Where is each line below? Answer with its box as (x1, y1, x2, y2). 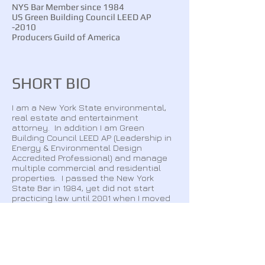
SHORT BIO (12, 74, 94, 92)
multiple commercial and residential (12, 163, 161, 173)
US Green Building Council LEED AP (12, 12, 151, 22)
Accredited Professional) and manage (12, 153, 167, 163)
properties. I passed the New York (12, 173, 154, 183)
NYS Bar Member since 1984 (12, 2, 126, 12)
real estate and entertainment (12, 112, 138, 122)
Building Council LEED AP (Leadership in (12, 132, 172, 143)
